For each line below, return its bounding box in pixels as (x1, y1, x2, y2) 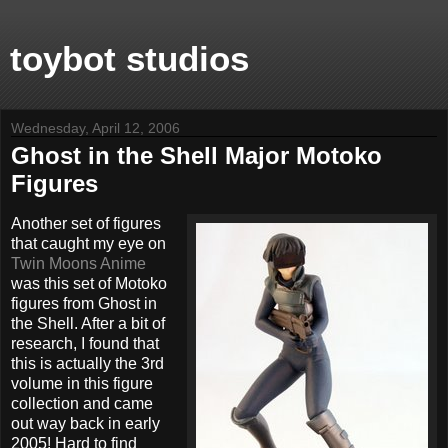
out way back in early (11, 414, 160, 432)
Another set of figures (11, 214, 161, 232)
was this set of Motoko (11, 274, 167, 292)
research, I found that (11, 334, 159, 352)
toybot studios (10, 40, 249, 78)
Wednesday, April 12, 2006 (11, 120, 180, 136)
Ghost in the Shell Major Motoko (11, 142, 382, 169)
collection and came (11, 394, 153, 412)
